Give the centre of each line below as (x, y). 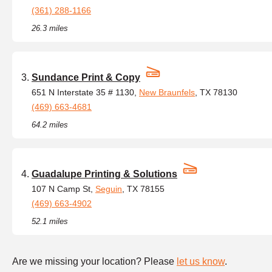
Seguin (109, 189)
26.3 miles (50, 28)
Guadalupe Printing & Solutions (104, 174)
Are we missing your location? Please (94, 261)
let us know (201, 261)
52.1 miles (50, 221)
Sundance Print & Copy (86, 77)
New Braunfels (167, 92)
